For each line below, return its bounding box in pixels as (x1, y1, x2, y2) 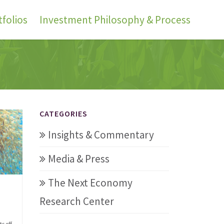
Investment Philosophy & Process (39, 13, 191, 26)
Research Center (39, 194, 114, 208)
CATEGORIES (39, 108, 88, 118)
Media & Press (48, 152, 110, 165)
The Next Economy (48, 176, 133, 189)
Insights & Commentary (48, 128, 154, 141)
